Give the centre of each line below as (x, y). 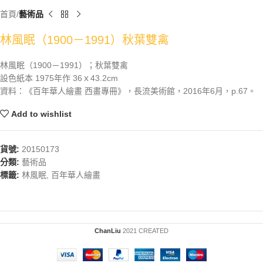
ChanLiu (108, 231)
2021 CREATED (146, 231)
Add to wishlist (42, 114)
